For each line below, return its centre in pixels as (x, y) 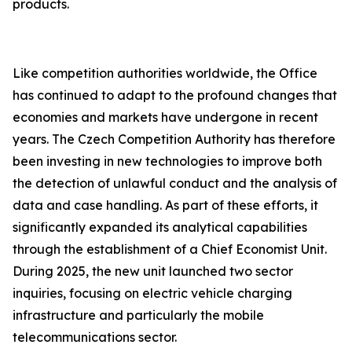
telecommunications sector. (95, 337)
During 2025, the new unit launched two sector (153, 271)
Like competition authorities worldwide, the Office (165, 73)
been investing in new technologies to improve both (167, 161)
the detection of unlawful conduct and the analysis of (175, 183)
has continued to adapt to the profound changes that (175, 95)
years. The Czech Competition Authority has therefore (174, 139)
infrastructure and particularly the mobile (138, 315)
